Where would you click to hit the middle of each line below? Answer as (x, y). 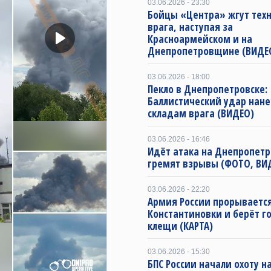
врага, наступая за (190, 27)
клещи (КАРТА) (180, 226)
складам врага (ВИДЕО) (201, 113)
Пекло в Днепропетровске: (207, 89)
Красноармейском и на (200, 39)
